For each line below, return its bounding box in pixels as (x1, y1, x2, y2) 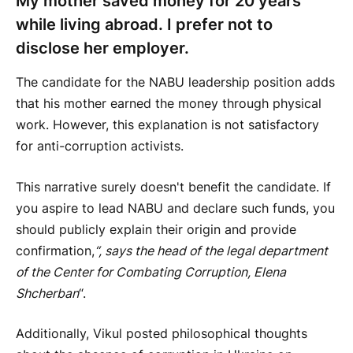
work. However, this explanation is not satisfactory (16, 117, 319, 133)
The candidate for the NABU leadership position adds (16, 75, 335, 91)
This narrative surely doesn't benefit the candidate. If (16, 179, 331, 195)
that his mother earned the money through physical (16, 96, 321, 112)
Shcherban (16, 285, 79, 301)
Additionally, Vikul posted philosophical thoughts (16, 326, 307, 342)
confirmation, (16, 243, 95, 258)
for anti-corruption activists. (16, 139, 184, 154)
